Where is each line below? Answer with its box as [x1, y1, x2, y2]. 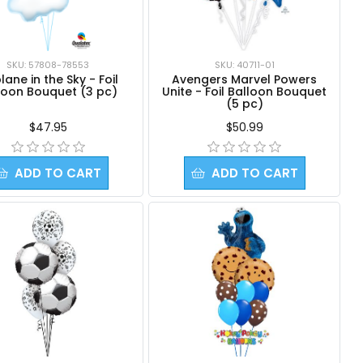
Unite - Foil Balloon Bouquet [162, 83, 327, 100]
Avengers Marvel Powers [172, 70, 318, 88]
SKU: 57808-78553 [6, 58, 90, 71]
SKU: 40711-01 [214, 58, 275, 71]
